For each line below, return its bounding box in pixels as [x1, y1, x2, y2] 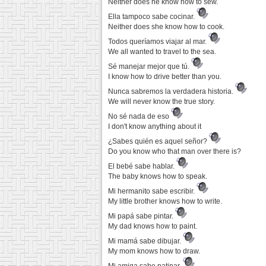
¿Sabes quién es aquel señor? [108, 137, 209, 145]
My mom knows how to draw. [108, 247, 200, 255]
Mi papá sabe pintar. [108, 212, 175, 220]
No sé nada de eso [108, 112, 171, 121]
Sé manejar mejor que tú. [108, 62, 191, 71]
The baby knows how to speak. [108, 172, 207, 180]
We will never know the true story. [108, 97, 215, 106]
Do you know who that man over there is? [108, 147, 241, 156]
